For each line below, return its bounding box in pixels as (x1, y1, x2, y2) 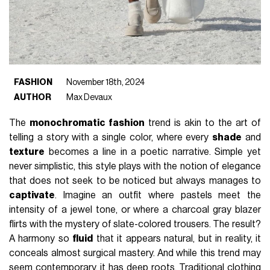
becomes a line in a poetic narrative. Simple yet (45, 147, 261, 157)
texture (9, 147, 45, 157)
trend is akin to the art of (145, 118, 261, 128)
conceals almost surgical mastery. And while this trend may (9, 248, 261, 259)
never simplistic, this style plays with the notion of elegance (9, 162, 261, 172)
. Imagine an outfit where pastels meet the (55, 190, 261, 201)
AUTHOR (14, 93, 52, 102)
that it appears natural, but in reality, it (93, 234, 261, 244)
